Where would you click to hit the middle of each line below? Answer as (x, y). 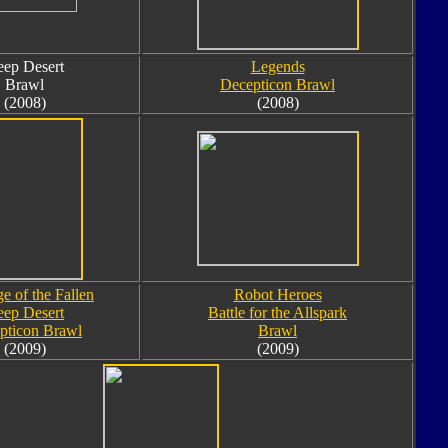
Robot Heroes (277, 294)
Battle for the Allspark (277, 312)
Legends (277, 66)
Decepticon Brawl (277, 84)
